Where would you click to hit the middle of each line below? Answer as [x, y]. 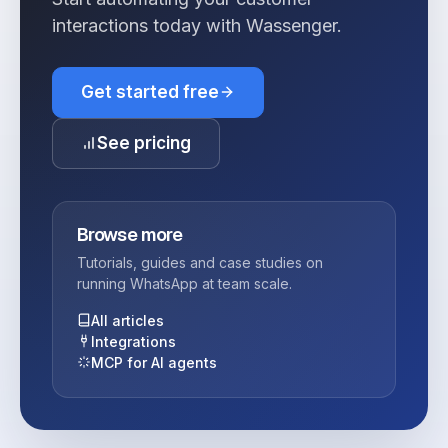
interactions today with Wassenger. [197, 25]
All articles [127, 320]
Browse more [130, 234]
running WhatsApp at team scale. [184, 283]
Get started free [150, 91]
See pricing [144, 142]
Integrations [133, 341]
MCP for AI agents [154, 362]
